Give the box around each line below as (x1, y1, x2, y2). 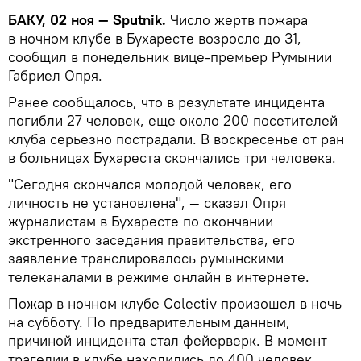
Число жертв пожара (170, 10, 308, 29)
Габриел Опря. (8, 65, 102, 85)
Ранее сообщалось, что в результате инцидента (8, 92, 325, 111)
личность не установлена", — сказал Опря (8, 193, 286, 212)
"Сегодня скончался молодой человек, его (8, 174, 292, 193)
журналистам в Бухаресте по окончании (8, 211, 273, 230)
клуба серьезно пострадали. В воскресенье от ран (8, 129, 344, 148)
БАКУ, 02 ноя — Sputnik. (8, 10, 170, 29)
